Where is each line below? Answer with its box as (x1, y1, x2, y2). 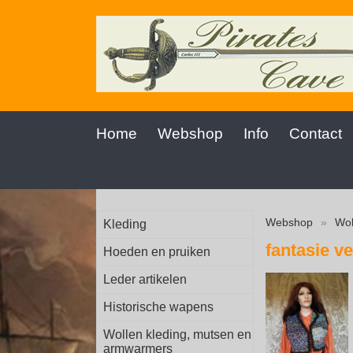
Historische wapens (103, 300, 214, 314)
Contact (289, 125, 342, 142)
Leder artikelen (103, 273, 187, 286)
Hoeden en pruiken (103, 245, 210, 258)
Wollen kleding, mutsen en (103, 328, 251, 341)
